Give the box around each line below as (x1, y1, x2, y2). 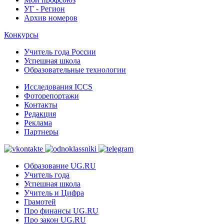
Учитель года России (24, 47, 96, 56)
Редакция (24, 109, 56, 118)
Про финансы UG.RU (24, 206, 98, 215)
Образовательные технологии (24, 65, 126, 74)
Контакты (24, 100, 57, 109)
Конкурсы (4, 30, 38, 39)
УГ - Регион (24, 4, 65, 13)
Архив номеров (24, 13, 77, 22)
